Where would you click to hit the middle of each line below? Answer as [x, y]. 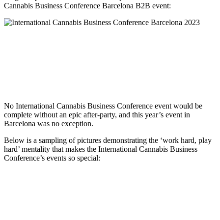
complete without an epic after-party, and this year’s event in [97, 114]
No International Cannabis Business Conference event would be [103, 106]
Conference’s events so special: [52, 158]
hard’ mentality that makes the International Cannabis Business [101, 149]
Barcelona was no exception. [49, 123]
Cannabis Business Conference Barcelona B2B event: [87, 5]
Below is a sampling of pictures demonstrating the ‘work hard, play [108, 140]
